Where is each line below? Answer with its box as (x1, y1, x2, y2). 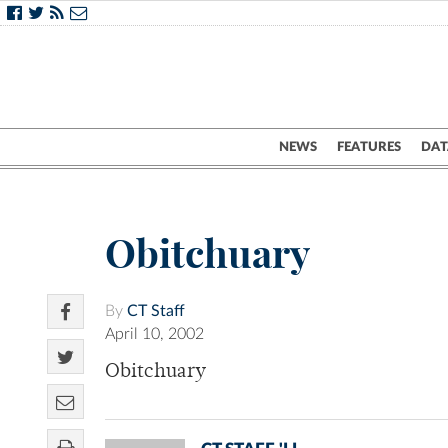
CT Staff (127, 303, 185, 320)
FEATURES (337, 140, 401, 154)
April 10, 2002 (105, 326, 204, 343)
